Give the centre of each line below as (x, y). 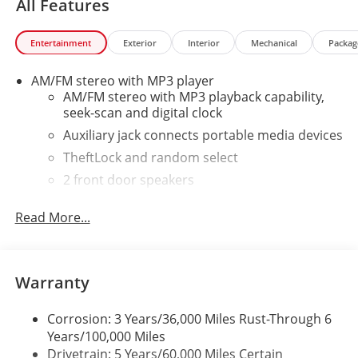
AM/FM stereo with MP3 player (122, 81)
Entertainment (61, 42)
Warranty (52, 282)
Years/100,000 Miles (106, 336)
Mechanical (274, 42)
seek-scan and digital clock (142, 113)
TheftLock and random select (150, 158)
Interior (203, 42)
